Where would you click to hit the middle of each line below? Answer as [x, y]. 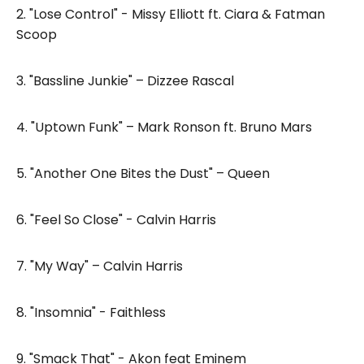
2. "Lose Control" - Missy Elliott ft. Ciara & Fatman [171, 14]
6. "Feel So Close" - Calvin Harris [116, 219]
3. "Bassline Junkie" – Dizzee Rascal [125, 80]
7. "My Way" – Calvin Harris [100, 266]
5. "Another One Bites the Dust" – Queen [143, 173]
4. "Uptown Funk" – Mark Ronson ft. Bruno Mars [164, 127]
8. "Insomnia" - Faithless [91, 312]
